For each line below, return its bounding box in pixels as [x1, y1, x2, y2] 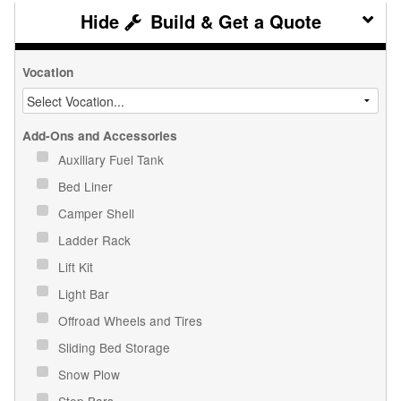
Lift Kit [58, 257, 97, 276]
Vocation [22, 63, 73, 81]
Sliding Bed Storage [58, 337, 174, 356]
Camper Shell [58, 203, 138, 222]
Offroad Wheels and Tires [58, 311, 206, 329]
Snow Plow [58, 364, 124, 383]
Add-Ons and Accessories [22, 126, 177, 144]
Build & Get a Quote [144, 7, 321, 34]
